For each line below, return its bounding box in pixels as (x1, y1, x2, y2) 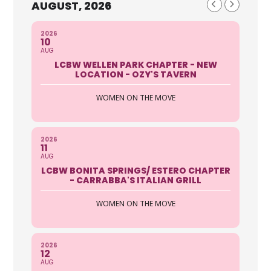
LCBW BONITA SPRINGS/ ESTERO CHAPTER (41, 164, 230, 177)
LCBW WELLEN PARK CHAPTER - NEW (54, 58, 217, 71)
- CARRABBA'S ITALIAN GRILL (70, 174, 201, 186)
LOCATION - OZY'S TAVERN (74, 68, 197, 80)
